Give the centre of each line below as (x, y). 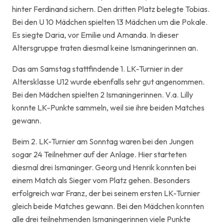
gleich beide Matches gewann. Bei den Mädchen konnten (108, 206)
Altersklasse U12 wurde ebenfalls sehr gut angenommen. (108, 82)
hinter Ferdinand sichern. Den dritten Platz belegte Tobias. (111, 9)
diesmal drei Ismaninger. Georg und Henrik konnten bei (104, 167)
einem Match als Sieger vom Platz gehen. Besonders (101, 180)
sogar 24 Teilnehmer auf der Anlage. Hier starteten (99, 154)
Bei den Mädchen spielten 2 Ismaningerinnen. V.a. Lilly (103, 95)
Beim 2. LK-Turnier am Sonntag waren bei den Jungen (103, 141)
